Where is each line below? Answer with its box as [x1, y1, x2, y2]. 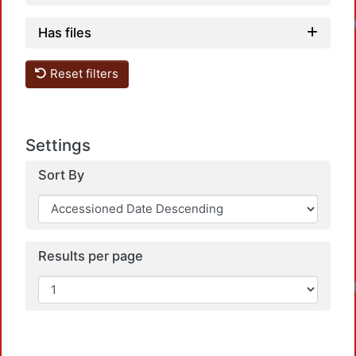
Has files [38, 24, 91, 41]
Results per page [38, 247, 143, 264]
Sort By [38, 166, 84, 183]
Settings [25, 134, 91, 155]
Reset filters [47, 66, 119, 82]
